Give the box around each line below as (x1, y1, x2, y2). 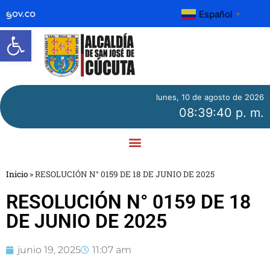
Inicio (6, 168, 28, 180)
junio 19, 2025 (17, 243, 81, 256)
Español (199, 8, 233, 20)
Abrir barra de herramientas (5, 24, 259, 47)
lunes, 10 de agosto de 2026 (156, 92, 264, 102)
